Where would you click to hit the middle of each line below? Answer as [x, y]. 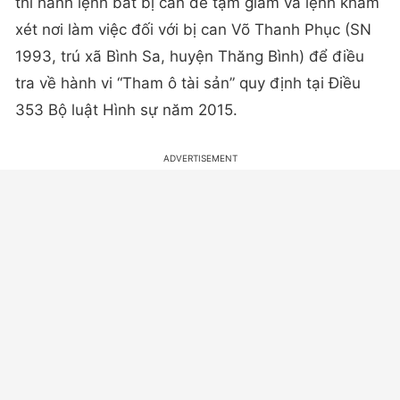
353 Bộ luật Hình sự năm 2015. [126, 110]
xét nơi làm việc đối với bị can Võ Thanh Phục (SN [193, 30]
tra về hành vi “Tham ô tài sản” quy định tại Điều [188, 83]
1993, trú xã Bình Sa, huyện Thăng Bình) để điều [190, 57]
